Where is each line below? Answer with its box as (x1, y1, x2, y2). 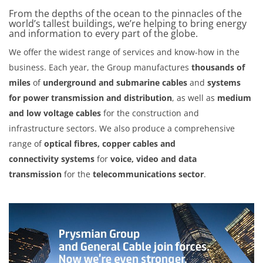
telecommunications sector (93, 168, 204, 180)
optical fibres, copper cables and (44, 138, 176, 149)
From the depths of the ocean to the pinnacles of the (9, 7, 242, 20)
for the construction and (101, 107, 199, 119)
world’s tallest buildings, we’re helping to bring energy (9, 17, 247, 30)
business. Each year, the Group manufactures (9, 62, 191, 73)
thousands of (191, 62, 245, 73)
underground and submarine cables (43, 77, 187, 88)
